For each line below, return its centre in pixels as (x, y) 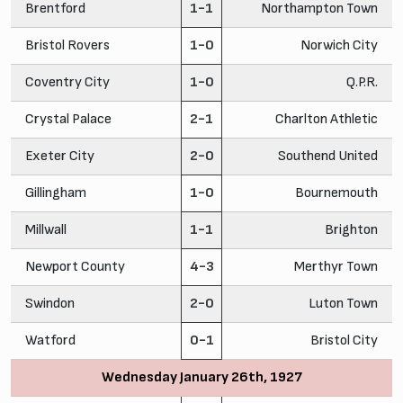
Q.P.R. (362, 82)
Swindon (50, 303)
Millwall (46, 229)
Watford (50, 340)
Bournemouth (336, 193)
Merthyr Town (336, 266)
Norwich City (339, 45)
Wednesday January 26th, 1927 (201, 377)
